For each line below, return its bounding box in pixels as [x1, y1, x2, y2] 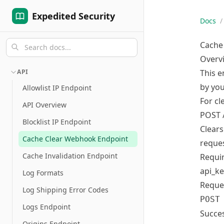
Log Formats [22, 168, 63, 177]
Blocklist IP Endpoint [22, 117, 91, 126]
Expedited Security [32, 9, 115, 22]
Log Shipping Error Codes [22, 185, 108, 194]
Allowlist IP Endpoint [22, 83, 91, 92]
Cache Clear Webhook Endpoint [22, 134, 128, 143]
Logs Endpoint [22, 202, 70, 211]
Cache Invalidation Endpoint [22, 151, 117, 160]
